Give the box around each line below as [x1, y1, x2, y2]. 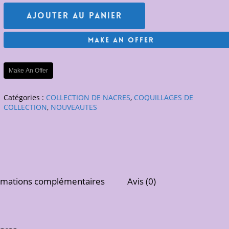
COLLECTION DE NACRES [46, 92, 131, 102]
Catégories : [4, 92, 47, 102]
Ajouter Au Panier [27, 10, 123, 21]
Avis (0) [127, 175, 156, 187]
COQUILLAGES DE [134, 92, 194, 102]
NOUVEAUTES [51, 102, 98, 112]
